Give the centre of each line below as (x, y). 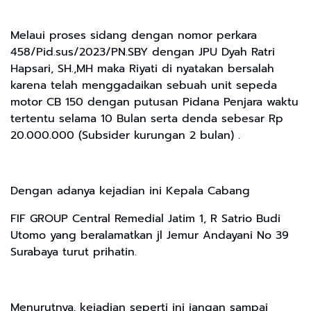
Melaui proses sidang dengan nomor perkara (134, 35)
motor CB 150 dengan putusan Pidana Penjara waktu (154, 102)
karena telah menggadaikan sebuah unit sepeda (144, 85)
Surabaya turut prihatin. (76, 252)
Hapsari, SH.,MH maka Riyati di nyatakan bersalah (142, 68)
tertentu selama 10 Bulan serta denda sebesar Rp (147, 118)
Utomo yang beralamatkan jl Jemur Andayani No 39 (150, 235)
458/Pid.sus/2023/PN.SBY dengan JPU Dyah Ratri (143, 52)
